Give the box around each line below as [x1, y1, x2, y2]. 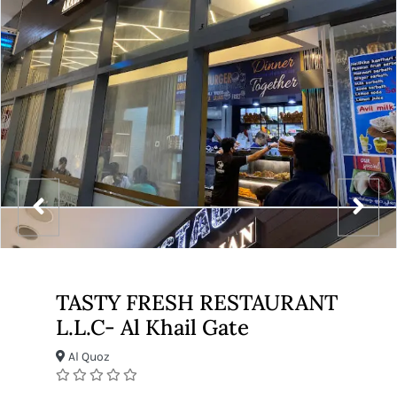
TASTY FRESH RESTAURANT [56, 289, 338, 316]
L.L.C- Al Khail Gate [56, 314, 249, 341]
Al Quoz [66, 349, 110, 364]
